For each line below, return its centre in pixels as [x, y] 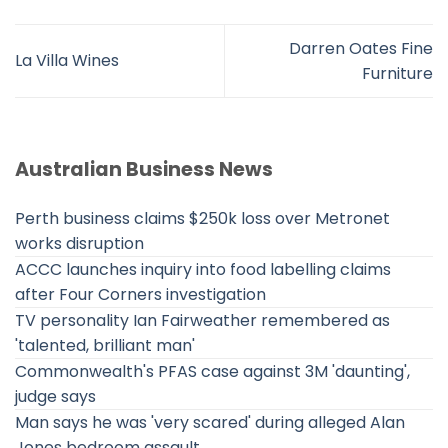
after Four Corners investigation [140, 294]
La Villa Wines [67, 61]
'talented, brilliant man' [105, 345]
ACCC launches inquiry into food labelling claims [203, 269]
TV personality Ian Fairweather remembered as [202, 320]
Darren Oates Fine [361, 48]
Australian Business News [144, 169]
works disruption [79, 243]
